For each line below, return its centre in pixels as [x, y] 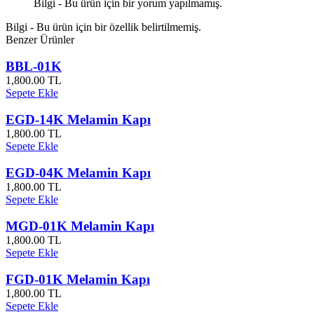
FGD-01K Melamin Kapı [78, 279]
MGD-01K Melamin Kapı [80, 226]
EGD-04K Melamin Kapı [78, 172]
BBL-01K [34, 66]
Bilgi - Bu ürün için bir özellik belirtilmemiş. [103, 27]
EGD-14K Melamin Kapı [78, 119]
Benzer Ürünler [40, 39]
